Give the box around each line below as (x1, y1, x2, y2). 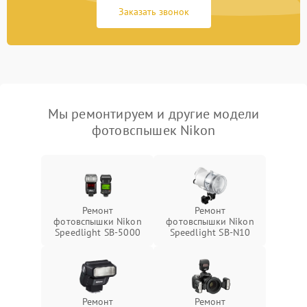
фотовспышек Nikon (91, 121, 216, 139)
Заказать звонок (118, 5, 189, 18)
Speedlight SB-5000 (55, 226, 140, 238)
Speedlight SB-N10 (169, 226, 251, 238)
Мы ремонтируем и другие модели (47, 105, 260, 123)
